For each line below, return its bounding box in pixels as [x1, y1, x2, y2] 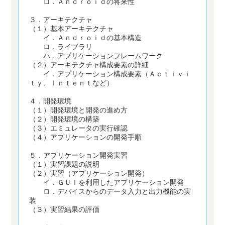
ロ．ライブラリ [29, 43, 93, 51]
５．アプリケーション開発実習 [29, 151, 128, 159]
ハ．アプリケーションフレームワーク [29, 52, 163, 60]
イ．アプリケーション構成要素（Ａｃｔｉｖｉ [29, 70, 191, 78]
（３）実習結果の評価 [29, 205, 100, 213]
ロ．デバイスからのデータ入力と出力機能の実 [29, 187, 191, 195]
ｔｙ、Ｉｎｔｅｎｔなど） [29, 79, 114, 87]
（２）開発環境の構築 [29, 115, 100, 123]
